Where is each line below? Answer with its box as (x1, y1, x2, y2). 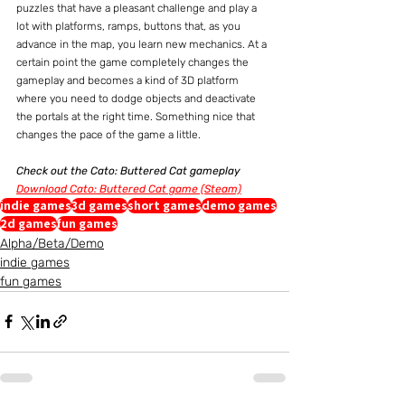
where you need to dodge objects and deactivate (16, 91, 259, 105)
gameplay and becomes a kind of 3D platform (16, 73, 241, 87)
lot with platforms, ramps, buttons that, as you (16, 19, 243, 33)
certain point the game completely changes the (16, 55, 251, 69)
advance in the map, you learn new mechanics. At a (16, 37, 269, 51)
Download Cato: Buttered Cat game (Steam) (16, 182, 241, 195)
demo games (202, 196, 277, 213)
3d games (71, 196, 127, 213)
